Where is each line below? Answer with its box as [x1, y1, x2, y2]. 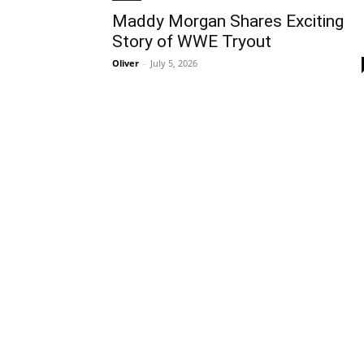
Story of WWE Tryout [112, 32, 271, 51]
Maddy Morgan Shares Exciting [112, 11, 344, 31]
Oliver [112, 57, 139, 69]
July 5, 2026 [150, 57, 197, 69]
